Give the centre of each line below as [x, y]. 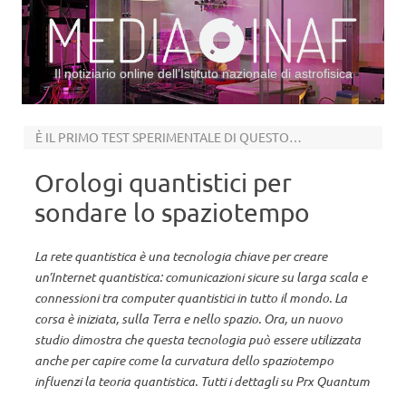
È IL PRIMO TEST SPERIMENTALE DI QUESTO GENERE [295, 137]
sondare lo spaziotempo [172, 213]
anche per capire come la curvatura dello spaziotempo [184, 360]
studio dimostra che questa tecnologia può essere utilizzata [198, 339]
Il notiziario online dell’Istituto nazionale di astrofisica [203, 73]
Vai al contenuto [250, 111]
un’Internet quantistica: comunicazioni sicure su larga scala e [201, 277]
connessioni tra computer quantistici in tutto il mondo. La [191, 298]
